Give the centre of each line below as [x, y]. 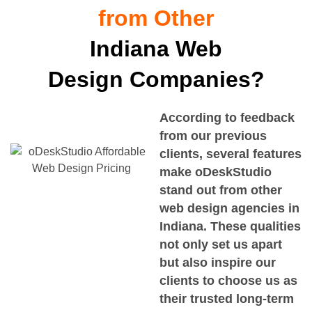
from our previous [213, 136]
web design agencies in [229, 209]
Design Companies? [156, 80]
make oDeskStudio [216, 172]
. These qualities [252, 227]
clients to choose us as [228, 281]
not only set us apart [221, 245]
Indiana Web [156, 49]
